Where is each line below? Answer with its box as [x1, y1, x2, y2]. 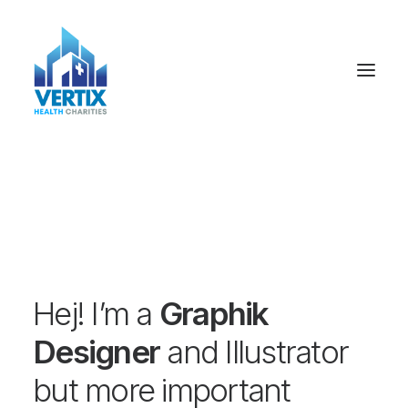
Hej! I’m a [33, 294, 159, 332]
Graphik [158, 294, 269, 332]
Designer [33, 332, 159, 371]
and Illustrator [159, 332, 348, 371]
